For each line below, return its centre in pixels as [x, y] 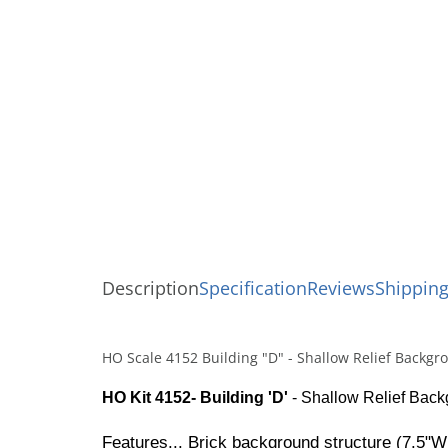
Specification [253, 287]
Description [150, 287]
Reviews [341, 287]
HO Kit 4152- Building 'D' [195, 397]
